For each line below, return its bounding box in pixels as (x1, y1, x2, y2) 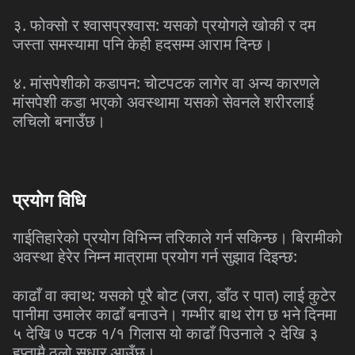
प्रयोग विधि (13, 190, 86, 211)
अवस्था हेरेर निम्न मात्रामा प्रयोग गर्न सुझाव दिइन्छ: (13, 246, 297, 267)
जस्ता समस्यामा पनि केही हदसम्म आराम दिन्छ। (13, 33, 273, 55)
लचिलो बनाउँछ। (13, 110, 105, 132)
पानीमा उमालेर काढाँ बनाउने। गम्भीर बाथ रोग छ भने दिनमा (13, 303, 337, 325)
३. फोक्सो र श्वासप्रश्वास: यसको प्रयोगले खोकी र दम (13, 14, 315, 36)
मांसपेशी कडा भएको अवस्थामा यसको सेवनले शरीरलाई (13, 91, 314, 113)
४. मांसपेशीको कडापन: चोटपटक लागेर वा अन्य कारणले (13, 72, 319, 94)
